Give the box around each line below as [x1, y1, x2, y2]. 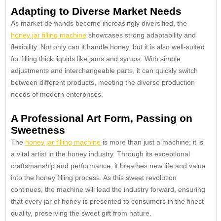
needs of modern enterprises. [11, 90, 104, 98]
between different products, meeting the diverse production [11, 78, 195, 86]
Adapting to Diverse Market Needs [11, 5, 182, 17]
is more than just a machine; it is [101, 138, 204, 146]
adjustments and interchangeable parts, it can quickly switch [11, 66, 198, 74]
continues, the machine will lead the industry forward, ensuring [11, 185, 206, 193]
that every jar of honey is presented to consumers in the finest [11, 197, 204, 205]
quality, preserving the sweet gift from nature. [11, 209, 152, 217]
